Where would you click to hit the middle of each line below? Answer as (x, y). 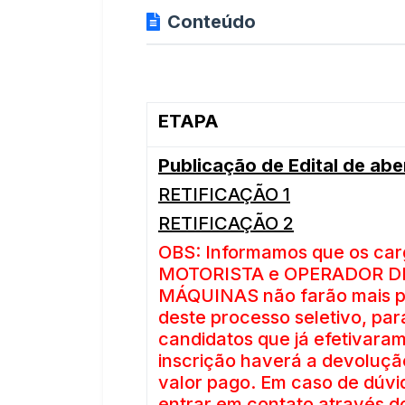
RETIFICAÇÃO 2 (226, 223)
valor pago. (209, 382)
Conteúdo (212, 22)
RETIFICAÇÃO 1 (224, 194)
